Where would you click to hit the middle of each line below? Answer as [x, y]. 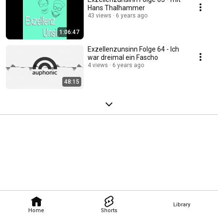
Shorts [109, 210]
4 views [98, 65]
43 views [100, 16]
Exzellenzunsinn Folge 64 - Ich [133, 49]
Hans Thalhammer [116, 8]
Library [182, 204]
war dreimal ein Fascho [123, 57]
